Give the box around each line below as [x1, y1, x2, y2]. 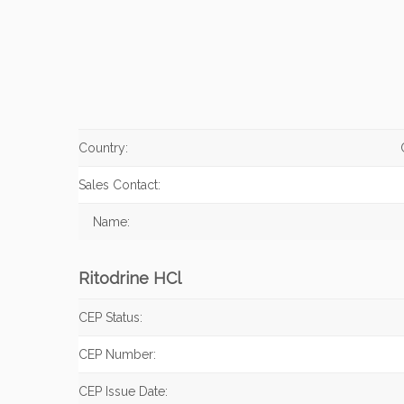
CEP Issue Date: [78, 384, 168, 399]
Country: [78, 141, 128, 155]
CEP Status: [78, 310, 142, 325]
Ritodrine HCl [78, 269, 181, 288]
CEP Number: [78, 347, 156, 362]
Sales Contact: [78, 178, 161, 192]
